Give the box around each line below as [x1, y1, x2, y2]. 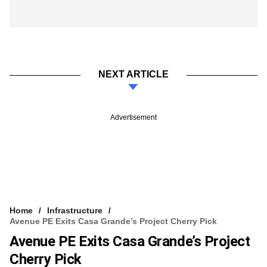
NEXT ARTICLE [98, 69, 169, 79]
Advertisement [110, 113, 157, 122]
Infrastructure [47, 205, 103, 215]
